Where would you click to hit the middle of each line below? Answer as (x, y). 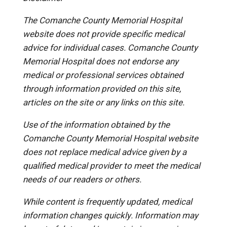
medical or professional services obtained (103, 75)
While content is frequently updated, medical (107, 202)
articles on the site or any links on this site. (103, 103)
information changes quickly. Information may (110, 216)
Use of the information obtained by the (96, 125)
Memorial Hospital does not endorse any (100, 62)
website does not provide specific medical (103, 34)
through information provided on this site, (102, 89)
